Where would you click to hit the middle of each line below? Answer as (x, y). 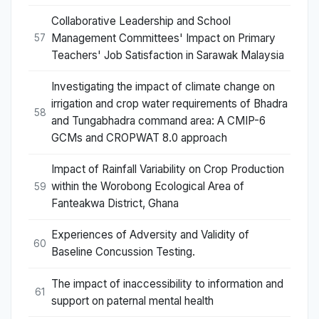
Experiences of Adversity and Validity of (150, 235)
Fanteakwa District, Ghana (115, 204)
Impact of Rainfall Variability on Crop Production (168, 169)
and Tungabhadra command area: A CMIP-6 (158, 121)
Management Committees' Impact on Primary (163, 38)
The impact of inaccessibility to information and (167, 283)
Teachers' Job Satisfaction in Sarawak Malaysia (168, 55)
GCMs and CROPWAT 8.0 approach (139, 138)
